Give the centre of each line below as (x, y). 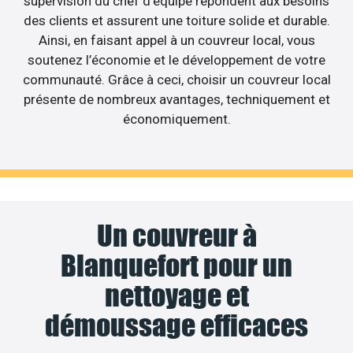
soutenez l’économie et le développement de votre (176, 60)
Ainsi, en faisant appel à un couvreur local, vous (176, 41)
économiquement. (176, 119)
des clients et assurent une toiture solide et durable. (176, 21)
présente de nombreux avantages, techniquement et (176, 100)
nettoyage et (176, 295)
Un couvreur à (176, 235)
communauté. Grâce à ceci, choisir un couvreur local (176, 80)
